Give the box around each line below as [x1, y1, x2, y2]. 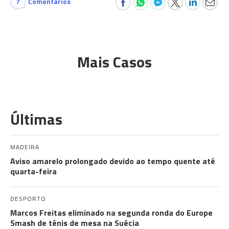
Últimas [10, 107, 62, 131]
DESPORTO [10, 194, 46, 203]
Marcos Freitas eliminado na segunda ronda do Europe [10, 207, 213, 219]
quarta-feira [10, 165, 57, 177]
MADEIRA [10, 142, 39, 152]
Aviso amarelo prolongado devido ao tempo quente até [10, 155, 215, 167]
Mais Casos [77, 50, 152, 74]
